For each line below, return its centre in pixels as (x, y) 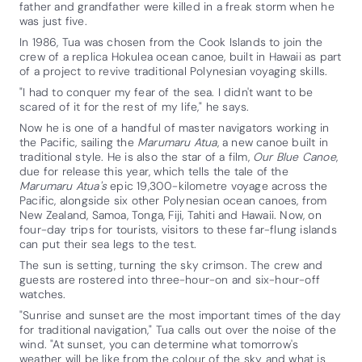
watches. (43, 294)
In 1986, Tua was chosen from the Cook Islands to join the (171, 42)
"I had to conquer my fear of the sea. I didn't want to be (166, 92)
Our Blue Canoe (295, 156)
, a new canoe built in (273, 142)
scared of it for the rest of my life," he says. (135, 106)
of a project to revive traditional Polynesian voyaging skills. (174, 71)
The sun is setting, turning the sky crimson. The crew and (171, 265)
